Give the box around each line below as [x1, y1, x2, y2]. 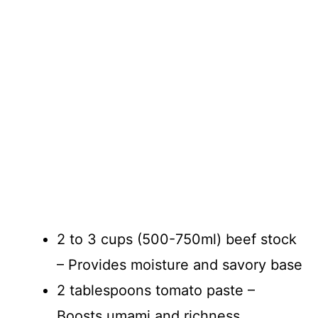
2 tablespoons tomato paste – [57, 281, 255, 299]
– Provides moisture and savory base [57, 256, 302, 273]
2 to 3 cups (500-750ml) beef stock [57, 230, 297, 248]
